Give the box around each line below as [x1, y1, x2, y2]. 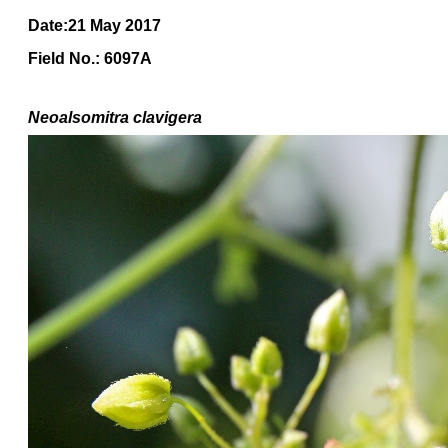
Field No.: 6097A [28, 50, 152, 67]
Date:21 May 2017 [28, 17, 161, 34]
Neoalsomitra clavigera [28, 109, 202, 126]
